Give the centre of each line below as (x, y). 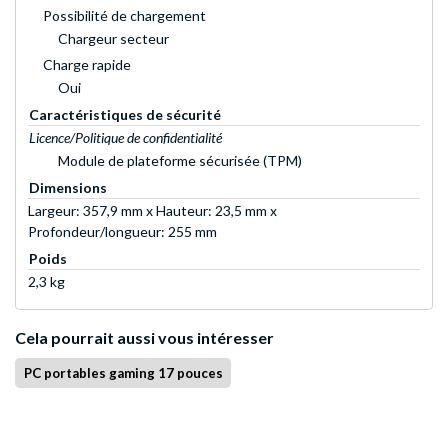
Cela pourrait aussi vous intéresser (144, 338)
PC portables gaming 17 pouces (123, 373)
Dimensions (68, 188)
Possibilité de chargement (124, 16)
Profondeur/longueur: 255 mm (122, 232)
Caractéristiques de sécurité (125, 115)
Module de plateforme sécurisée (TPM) (180, 161)
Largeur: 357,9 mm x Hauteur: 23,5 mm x (152, 211)
